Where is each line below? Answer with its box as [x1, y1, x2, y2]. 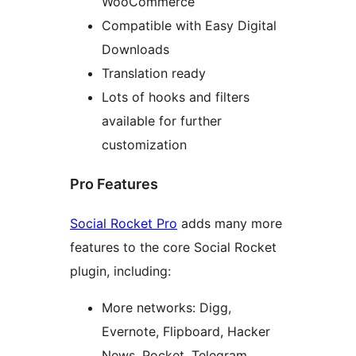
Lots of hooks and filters [102, 88, 250, 105]
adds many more [177, 215, 282, 231]
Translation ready [102, 64, 206, 81]
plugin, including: [70, 262, 171, 279]
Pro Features [70, 175, 158, 192]
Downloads [102, 41, 169, 57]
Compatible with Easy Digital [102, 17, 277, 33]
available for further [102, 112, 222, 129]
